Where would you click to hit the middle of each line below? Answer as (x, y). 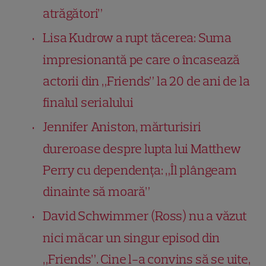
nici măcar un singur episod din (132, 237)
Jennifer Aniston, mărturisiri (122, 126)
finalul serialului (88, 102)
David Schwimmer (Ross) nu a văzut (145, 216)
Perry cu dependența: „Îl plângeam (140, 170)
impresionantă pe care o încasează (141, 59)
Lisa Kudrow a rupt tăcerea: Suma (137, 37)
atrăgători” (73, 13)
